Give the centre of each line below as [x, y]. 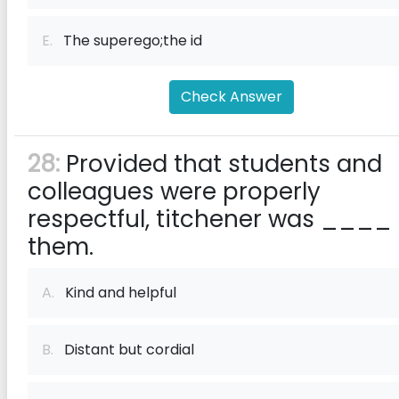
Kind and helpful [115, 293]
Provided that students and [221, 164]
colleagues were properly [174, 191]
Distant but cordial [124, 350]
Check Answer [232, 97]
